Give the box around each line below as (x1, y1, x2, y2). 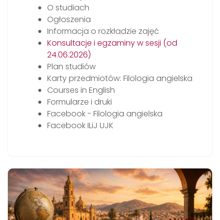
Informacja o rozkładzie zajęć (47, 25, 159, 37)
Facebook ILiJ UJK (47, 119, 113, 131)
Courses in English (47, 84, 115, 96)
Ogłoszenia (47, 13, 91, 25)
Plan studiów (47, 60, 96, 72)
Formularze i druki (47, 96, 112, 108)
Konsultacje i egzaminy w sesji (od (47, 37, 177, 49)
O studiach (47, 1, 89, 13)
